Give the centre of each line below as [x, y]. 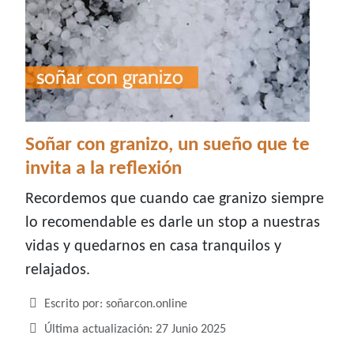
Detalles [46, 304]
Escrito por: [73, 305]
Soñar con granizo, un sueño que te [168, 145]
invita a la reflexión [104, 169]
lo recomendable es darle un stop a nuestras [173, 223]
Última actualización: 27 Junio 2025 [135, 330]
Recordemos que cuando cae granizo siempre [175, 200]
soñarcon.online [147, 305]
